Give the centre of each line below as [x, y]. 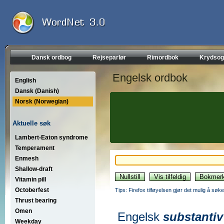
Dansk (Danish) [37, 91]
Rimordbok [163, 57]
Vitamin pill [30, 179]
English [25, 80]
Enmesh [27, 158]
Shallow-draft [34, 169]
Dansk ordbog [51, 57]
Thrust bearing [36, 200]
